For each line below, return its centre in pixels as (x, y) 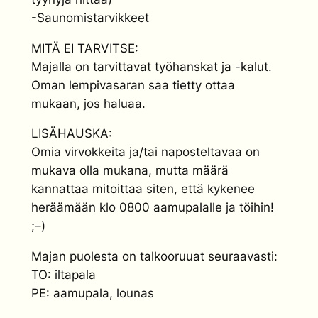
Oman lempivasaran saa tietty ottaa (133, 85)
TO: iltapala (63, 275)
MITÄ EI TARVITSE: (84, 48)
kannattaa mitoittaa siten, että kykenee (143, 189)
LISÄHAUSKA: (71, 134)
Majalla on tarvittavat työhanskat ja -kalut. (151, 66)
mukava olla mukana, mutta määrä (130, 171)
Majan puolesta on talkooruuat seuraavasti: (154, 257)
